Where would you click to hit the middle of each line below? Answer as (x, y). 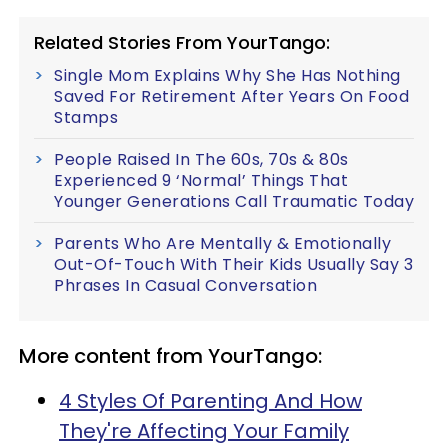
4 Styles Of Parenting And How (210, 401)
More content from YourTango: (170, 356)
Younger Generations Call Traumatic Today (234, 202)
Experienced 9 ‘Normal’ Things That (201, 181)
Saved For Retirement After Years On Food (231, 97)
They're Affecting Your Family (204, 431)
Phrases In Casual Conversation (185, 286)
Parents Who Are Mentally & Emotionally (222, 244)
